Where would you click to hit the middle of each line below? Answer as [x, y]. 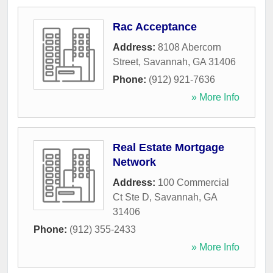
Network [134, 162]
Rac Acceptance [155, 27]
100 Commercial [193, 183]
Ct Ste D [131, 197]
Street [126, 62]
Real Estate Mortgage [168, 148]
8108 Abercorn [190, 48]
